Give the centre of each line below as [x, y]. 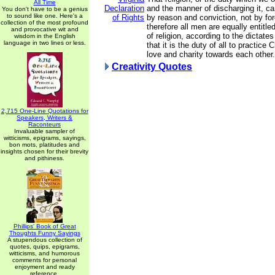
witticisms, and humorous [45, 253]
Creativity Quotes [152, 67]
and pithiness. [45, 158]
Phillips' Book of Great [45, 226]
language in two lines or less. [45, 43]
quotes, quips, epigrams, [45, 246]
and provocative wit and [45, 29]
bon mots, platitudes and [45, 145]
